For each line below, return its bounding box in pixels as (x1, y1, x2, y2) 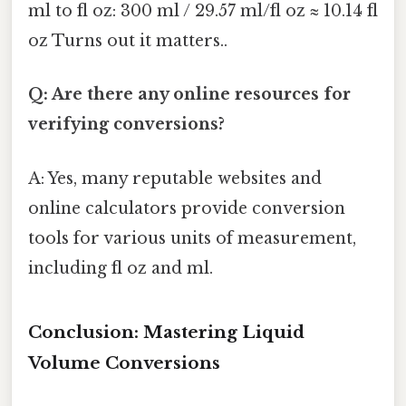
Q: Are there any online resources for (28, 84, 351, 105)
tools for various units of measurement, (28, 227, 356, 248)
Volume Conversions (28, 352, 220, 373)
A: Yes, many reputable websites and (28, 168, 322, 188)
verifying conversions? (28, 114, 225, 135)
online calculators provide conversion (28, 198, 345, 218)
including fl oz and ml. (28, 257, 213, 278)
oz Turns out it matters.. (28, 31, 227, 52)
